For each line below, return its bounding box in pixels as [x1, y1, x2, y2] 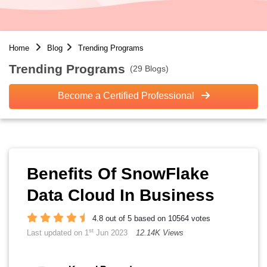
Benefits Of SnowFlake [27, 164, 209, 183]
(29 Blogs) [130, 63, 169, 73]
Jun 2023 [94, 228, 128, 237]
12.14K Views [136, 228, 184, 237]
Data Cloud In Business [27, 186, 215, 204]
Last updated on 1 [27, 228, 89, 237]
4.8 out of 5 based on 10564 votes [92, 214, 210, 223]
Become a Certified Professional [57, 91, 197, 101]
